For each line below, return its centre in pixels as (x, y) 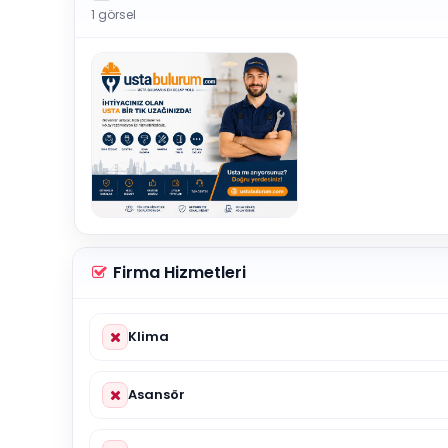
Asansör (156, 394)
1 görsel (113, 14)
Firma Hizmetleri (177, 272)
